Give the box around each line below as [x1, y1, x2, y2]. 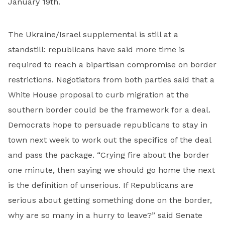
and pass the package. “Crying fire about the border [8, 150, 209, 160]
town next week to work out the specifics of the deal [8, 135, 211, 145]
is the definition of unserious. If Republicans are [8, 180, 193, 190]
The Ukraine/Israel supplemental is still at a [8, 29, 178, 39]
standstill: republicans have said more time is [8, 44, 185, 54]
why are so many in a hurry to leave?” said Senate [8, 210, 202, 220]
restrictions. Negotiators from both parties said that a [8, 74, 214, 84]
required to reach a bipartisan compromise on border [8, 59, 216, 69]
